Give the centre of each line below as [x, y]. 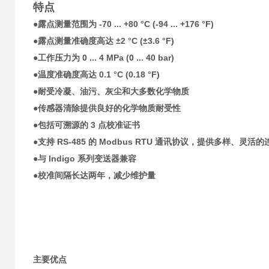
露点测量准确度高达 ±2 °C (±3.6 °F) [106, 41]
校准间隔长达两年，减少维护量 [97, 175]
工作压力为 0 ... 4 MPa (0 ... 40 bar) [106, 58]
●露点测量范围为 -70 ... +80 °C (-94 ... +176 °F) [123, 24]
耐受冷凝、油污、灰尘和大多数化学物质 [113, 91]
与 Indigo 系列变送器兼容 [87, 159]
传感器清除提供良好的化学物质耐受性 [109, 108]
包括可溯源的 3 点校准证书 [89, 125]
